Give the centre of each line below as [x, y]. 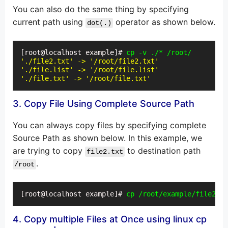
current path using [49, 22]
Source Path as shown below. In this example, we [107, 138]
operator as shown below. [164, 22]
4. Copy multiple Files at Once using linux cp [110, 219]
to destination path [163, 151]
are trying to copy [49, 151]
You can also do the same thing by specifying [101, 9]
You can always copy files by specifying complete [109, 125]
